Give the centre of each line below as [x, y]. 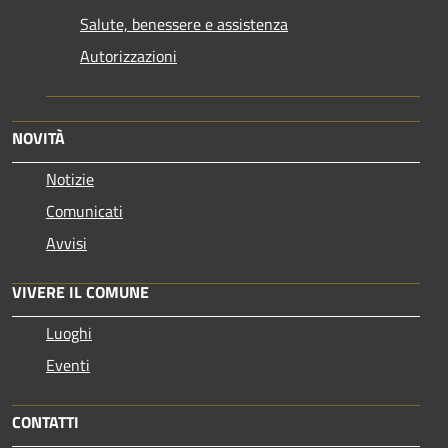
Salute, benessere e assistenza [184, 24]
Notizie [70, 179]
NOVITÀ [38, 138]
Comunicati [84, 211]
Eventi [68, 365]
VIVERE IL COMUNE [80, 292]
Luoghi [69, 333]
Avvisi [66, 243]
